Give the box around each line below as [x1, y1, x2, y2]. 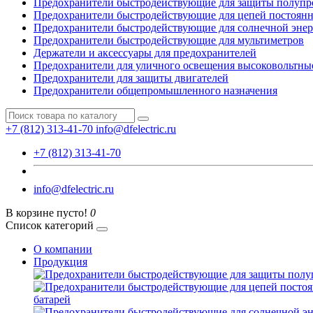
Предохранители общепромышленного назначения [34, 85, 277, 96]
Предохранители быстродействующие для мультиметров [34, 34, 304, 46]
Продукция [34, 256, 87, 268]
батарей [34, 293, 71, 305]
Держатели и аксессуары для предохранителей [34, 47, 256, 59]
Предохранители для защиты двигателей [34, 72, 228, 84]
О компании [34, 243, 92, 255]
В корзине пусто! [6, 207, 87, 219]
